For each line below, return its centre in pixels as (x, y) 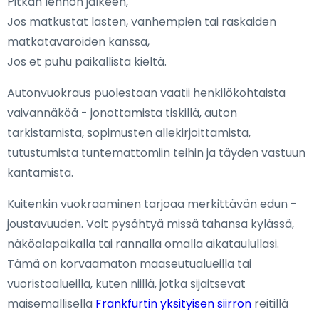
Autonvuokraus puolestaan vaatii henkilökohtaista (146, 93)
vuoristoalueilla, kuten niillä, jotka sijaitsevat (126, 284)
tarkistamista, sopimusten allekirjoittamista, (129, 133)
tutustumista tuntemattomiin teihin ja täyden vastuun (156, 153)
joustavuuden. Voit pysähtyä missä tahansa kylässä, (151, 224)
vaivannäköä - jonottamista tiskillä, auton (122, 113)
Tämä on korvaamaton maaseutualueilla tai (129, 264)
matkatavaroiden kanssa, (78, 42)
